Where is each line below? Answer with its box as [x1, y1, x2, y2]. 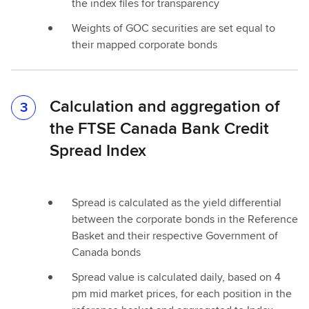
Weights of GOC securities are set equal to [72, 20, 275, 36]
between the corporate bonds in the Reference [72, 211, 298, 227]
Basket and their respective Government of [72, 228, 278, 243]
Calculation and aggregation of [50, 94, 279, 118]
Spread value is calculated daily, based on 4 [72, 269, 281, 285]
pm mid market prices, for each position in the [72, 286, 292, 301]
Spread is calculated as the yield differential [72, 195, 281, 210]
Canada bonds [72, 244, 141, 260]
